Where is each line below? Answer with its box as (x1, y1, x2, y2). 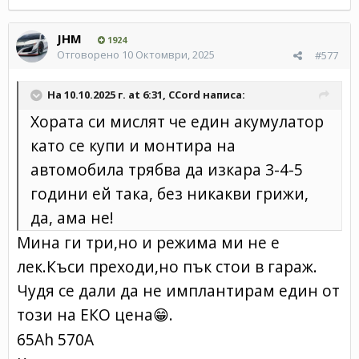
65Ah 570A (17, 328, 94, 350)
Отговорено (57, 46, 122, 62)
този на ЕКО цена (17, 303, 153, 325)
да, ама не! (30, 206, 114, 228)
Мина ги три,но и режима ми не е (17, 231, 280, 253)
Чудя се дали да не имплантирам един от (17, 279, 340, 301)
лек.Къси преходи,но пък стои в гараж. (17, 255, 317, 277)
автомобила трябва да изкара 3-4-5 (30, 158, 303, 180)
